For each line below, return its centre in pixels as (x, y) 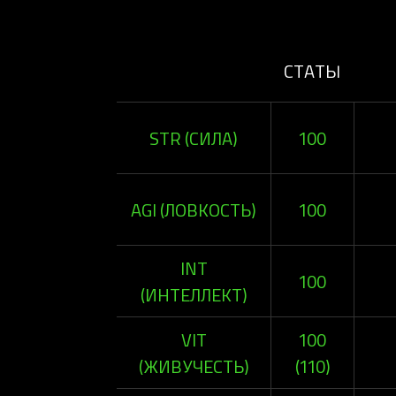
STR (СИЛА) (194, 138)
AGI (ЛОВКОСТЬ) (194, 209)
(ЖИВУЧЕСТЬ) (194, 366)
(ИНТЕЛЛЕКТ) (194, 294)
